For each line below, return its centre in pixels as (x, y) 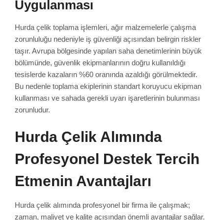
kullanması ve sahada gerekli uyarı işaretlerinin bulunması (107, 98)
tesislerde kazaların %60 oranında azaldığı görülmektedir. (106, 74)
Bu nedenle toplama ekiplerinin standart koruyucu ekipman (108, 86)
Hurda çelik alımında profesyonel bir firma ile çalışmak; (102, 205)
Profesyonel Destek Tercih (107, 159)
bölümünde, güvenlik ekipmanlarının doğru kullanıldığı (100, 62)
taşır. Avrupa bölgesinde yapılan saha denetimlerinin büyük (108, 51)
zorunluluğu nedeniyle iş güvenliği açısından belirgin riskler (108, 39)
